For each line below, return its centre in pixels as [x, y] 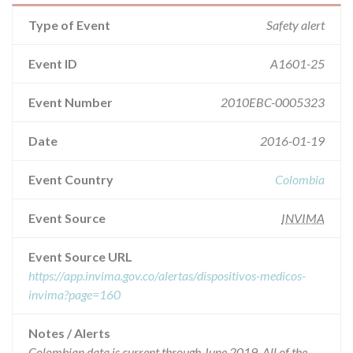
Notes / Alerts [69, 333]
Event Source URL [80, 256]
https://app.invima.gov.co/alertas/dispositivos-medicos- [167, 275]
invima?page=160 [74, 294]
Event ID [53, 63]
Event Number [71, 102]
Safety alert [295, 25]
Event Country [71, 179]
